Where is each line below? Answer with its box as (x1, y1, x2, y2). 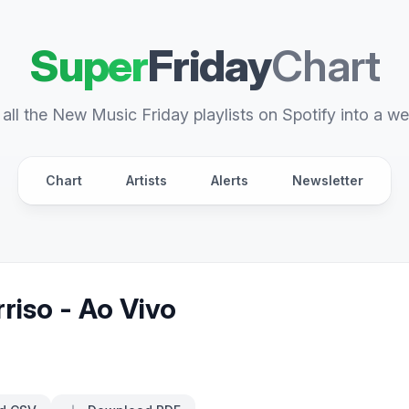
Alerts (211, 173, 248, 188)
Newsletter (292, 173, 363, 188)
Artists (126, 173, 167, 188)
